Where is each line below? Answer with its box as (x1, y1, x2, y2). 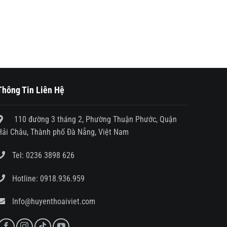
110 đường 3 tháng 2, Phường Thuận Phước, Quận (12, 115, 177, 124)
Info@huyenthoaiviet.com (12, 197, 96, 207)
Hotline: (12, 173, 39, 183)
